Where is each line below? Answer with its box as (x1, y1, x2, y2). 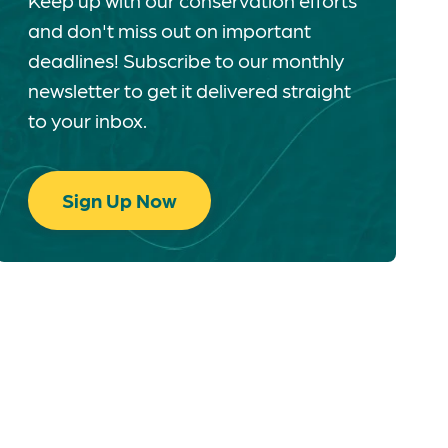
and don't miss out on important (28, 17, 311, 43)
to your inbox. (28, 107, 147, 133)
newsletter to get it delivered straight (28, 77, 351, 103)
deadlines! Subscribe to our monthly (28, 47, 344, 73)
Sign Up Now (62, 187, 177, 213)
